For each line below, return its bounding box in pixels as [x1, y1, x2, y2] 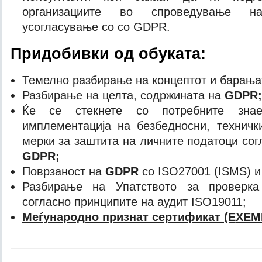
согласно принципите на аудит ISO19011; [22, 195, 246, 208]
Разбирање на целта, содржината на [22, 89, 225, 102]
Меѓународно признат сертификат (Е [22, 211, 236, 223]
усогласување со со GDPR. [22, 20, 170, 33]
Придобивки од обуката [11, 44, 201, 63]
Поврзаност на [22, 165, 105, 178]
